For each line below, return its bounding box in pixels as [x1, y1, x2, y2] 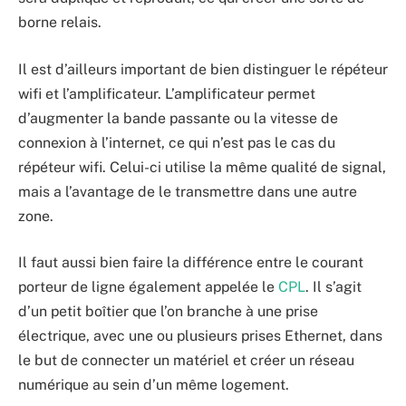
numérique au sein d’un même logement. [18, 376, 289, 394]
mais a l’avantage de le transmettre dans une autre [18, 182, 357, 200]
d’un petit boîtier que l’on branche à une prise [18, 303, 318, 321]
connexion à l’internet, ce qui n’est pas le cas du [18, 133, 335, 151]
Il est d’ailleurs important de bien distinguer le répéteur [18, 60, 388, 78]
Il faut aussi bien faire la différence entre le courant [18, 254, 363, 272]
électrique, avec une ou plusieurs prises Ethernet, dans [18, 327, 382, 345]
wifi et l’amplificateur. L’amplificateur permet [18, 84, 315, 102]
